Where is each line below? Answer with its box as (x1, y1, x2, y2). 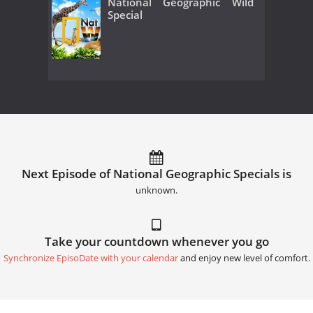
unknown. (136, 184, 177, 196)
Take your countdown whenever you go (44, 233, 269, 249)
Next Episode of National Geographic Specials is (22, 165, 291, 182)
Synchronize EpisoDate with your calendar (3, 252, 178, 264)
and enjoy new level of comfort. (177, 252, 310, 264)
